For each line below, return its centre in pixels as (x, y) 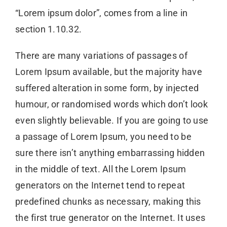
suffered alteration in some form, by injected (107, 88)
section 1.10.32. (48, 29)
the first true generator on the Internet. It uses (110, 218)
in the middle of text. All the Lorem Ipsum (101, 169)
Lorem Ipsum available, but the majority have (108, 72)
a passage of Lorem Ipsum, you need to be (103, 137)
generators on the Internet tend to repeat (100, 185)
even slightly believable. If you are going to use (112, 121)
